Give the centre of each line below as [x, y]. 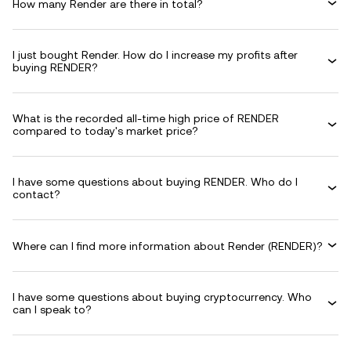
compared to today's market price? [105, 131]
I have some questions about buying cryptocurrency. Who [162, 297]
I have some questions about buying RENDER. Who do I [155, 182]
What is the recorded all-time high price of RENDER [146, 118]
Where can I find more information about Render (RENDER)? [168, 246]
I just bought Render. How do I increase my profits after [155, 55]
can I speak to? [52, 309]
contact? [36, 194]
